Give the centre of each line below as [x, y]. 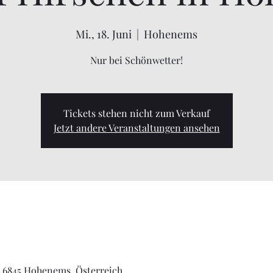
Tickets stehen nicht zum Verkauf [136, 113]
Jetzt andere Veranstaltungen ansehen [136, 128]
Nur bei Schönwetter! [136, 60]
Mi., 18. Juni [104, 34]
